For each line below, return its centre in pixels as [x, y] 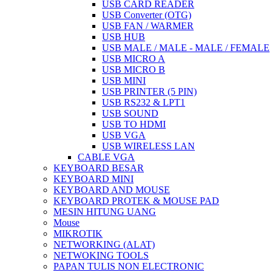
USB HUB [124, 37]
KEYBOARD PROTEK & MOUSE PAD [136, 201]
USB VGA [124, 135]
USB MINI [124, 80]
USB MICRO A [134, 59]
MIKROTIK [78, 233]
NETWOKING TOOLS [101, 255]
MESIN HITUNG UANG [105, 212]
